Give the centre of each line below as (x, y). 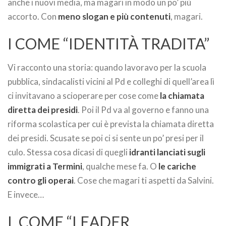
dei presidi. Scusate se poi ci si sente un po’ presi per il (106, 138)
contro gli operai (41, 180)
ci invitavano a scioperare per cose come (84, 95)
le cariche (177, 166)
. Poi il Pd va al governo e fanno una (143, 109)
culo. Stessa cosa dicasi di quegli (68, 152)
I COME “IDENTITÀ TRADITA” (108, 43)
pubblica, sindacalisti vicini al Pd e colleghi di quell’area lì (111, 81)
